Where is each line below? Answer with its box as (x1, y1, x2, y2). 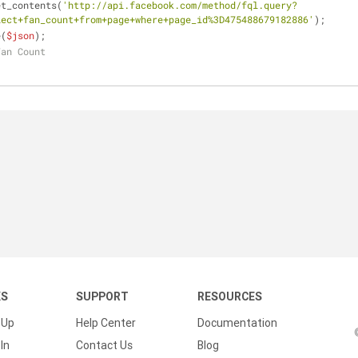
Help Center (76, 316, 136, 330)
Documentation (197, 316, 277, 330)
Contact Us (76, 338, 133, 352)
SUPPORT (76, 289, 129, 304)
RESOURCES (197, 289, 262, 304)
